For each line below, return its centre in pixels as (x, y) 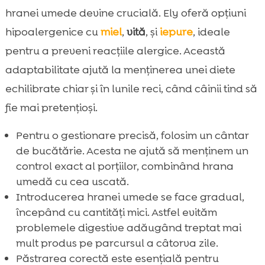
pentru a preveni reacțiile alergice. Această (115, 51)
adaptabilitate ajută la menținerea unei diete (120, 70)
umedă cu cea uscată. (72, 181)
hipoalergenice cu (53, 32)
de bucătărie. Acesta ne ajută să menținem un (132, 151)
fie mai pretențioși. (51, 107)
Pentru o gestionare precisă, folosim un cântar (132, 135)
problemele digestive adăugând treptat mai (128, 227)
